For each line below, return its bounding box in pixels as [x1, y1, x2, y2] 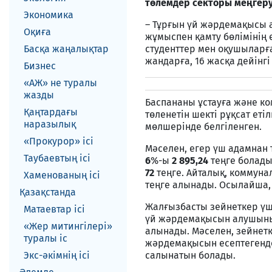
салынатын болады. [145, 250, 236, 261]
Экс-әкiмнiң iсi [24, 250, 90, 261]
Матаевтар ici [24, 203, 85, 215]
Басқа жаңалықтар [24, 43, 109, 55]
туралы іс [24, 233, 67, 244]
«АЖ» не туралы [24, 77, 97, 89]
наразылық [24, 118, 76, 130]
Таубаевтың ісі [24, 152, 90, 164]
